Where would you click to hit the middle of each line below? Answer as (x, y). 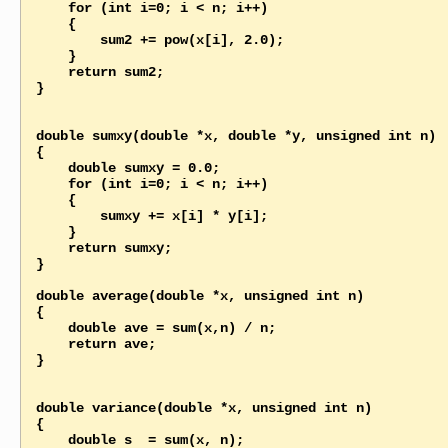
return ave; (51, 343)
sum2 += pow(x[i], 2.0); (67, 39)
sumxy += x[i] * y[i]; (67, 215)
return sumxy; (51, 247)
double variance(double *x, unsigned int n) (203, 407)
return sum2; (51, 71)
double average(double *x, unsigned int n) (199, 295)
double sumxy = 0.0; (51, 167)
